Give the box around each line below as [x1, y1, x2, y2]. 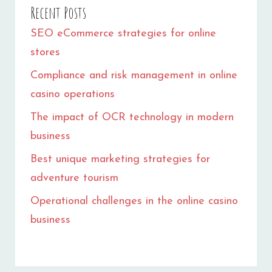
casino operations [30, 88, 115, 100]
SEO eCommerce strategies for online [30, 27, 216, 39]
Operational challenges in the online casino [30, 195, 238, 207]
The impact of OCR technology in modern [30, 111, 234, 123]
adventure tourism [30, 172, 118, 184]
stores [30, 46, 60, 58]
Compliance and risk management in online [30, 69, 237, 81]
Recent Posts [30, 2, 86, 23]
